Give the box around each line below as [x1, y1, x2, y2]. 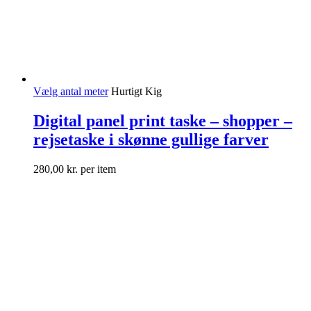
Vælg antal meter [33, 85, 108, 97]
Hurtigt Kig [111, 85, 162, 97]
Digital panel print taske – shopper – [33, 111, 292, 130]
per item [78, 162, 116, 175]
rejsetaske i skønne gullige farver [33, 130, 269, 149]
